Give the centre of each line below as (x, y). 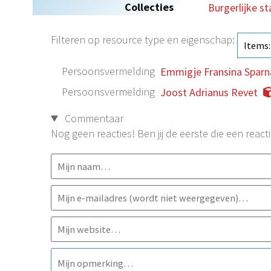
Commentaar (93, 119)
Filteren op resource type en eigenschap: (144, 40)
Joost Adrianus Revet (209, 93)
